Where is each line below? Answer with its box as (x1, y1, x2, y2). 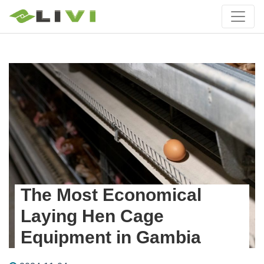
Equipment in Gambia (21, 227, 201, 247)
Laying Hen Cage (21, 206, 164, 226)
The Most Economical (21, 184, 202, 204)
